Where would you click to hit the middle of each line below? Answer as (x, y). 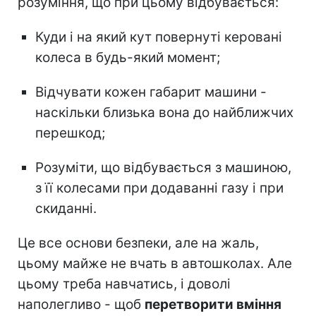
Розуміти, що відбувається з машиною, (163, 168)
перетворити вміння (213, 305)
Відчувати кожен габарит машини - (151, 92)
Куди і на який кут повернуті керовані (159, 37)
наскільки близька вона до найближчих (164, 113)
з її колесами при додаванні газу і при (159, 188)
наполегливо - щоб (81, 305)
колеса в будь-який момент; (128, 58)
